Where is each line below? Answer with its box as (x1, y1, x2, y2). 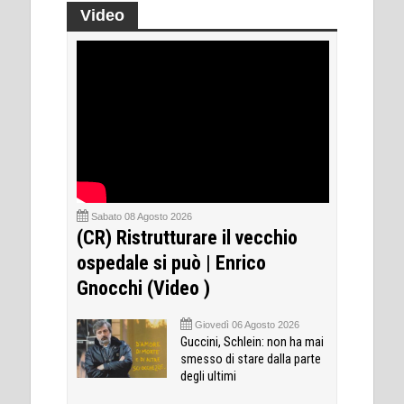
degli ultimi (180, 368, 236, 384)
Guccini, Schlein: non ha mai (180, 334, 324, 350)
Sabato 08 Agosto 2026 (88, 210, 192, 222)
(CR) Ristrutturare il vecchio (77, 225, 298, 249)
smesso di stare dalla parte (180, 351, 321, 367)
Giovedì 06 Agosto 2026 (195, 318, 299, 330)
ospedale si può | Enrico (77, 251, 266, 274)
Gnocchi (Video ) (77, 276, 210, 299)
